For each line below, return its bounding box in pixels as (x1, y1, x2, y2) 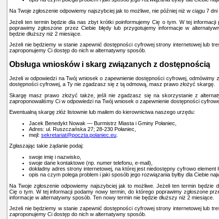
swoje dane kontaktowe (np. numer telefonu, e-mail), (29, 160, 153, 166)
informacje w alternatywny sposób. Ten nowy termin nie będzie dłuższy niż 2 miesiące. (9, 194, 214, 200)
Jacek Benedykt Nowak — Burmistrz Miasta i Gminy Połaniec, (29, 120, 176, 126)
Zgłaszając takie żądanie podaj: (9, 143, 84, 149)
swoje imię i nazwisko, (29, 154, 81, 160)
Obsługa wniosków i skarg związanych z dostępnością (9, 60, 210, 68)
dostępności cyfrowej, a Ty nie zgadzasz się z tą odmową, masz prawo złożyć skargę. (9, 81, 215, 87)
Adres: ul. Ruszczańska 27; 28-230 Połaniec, (29, 126, 136, 132)
